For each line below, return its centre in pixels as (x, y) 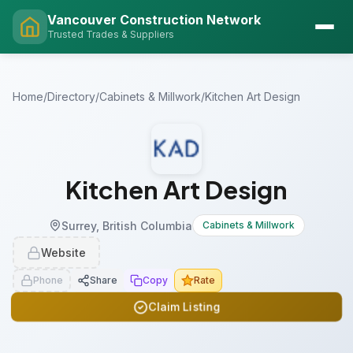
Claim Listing (184, 307)
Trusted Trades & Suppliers (111, 34)
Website (63, 253)
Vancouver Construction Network (154, 19)
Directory (71, 97)
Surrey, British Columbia (126, 225)
